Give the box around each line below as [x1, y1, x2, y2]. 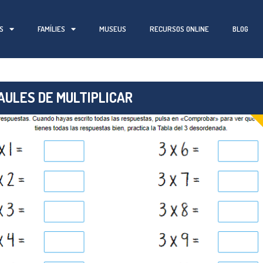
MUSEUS [99, 24, 126, 34]
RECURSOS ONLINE [149, 24, 209, 34]
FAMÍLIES [37, 24, 65, 34]
